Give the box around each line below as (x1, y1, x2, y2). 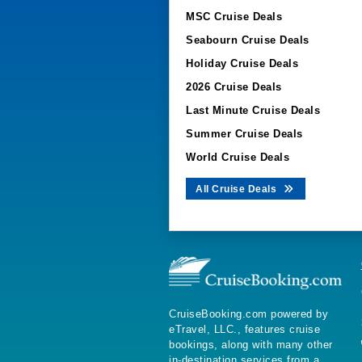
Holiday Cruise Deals (186, 57, 298, 69)
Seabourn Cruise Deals (186, 34, 309, 46)
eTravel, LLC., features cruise (169, 323, 320, 336)
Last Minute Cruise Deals (186, 104, 320, 116)
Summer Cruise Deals (186, 128, 303, 140)
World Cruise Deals (186, 151, 289, 163)
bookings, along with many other (169, 339, 333, 351)
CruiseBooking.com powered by (169, 308, 328, 321)
